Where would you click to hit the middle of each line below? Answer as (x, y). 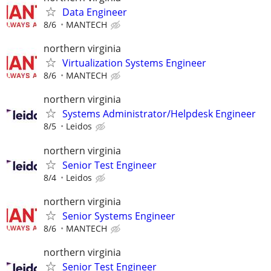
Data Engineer (95, 12)
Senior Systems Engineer (119, 216)
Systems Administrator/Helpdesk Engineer (159, 114)
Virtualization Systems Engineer (134, 63)
